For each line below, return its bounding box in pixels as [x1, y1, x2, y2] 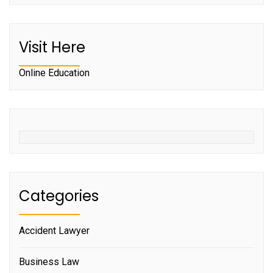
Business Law [19, 255, 79, 268]
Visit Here [19, 37, 85, 57]
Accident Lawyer [19, 224, 90, 236]
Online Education [19, 66, 90, 79]
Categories [19, 185, 99, 206]
